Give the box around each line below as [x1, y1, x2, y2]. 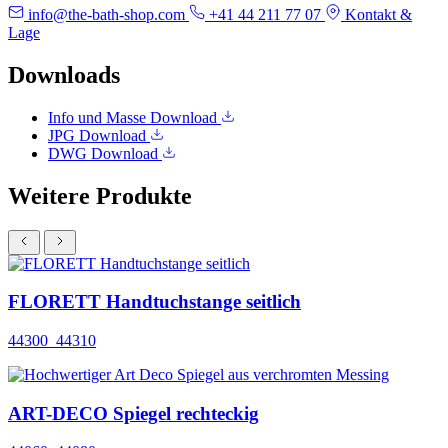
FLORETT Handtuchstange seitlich [8, 291, 301, 313]
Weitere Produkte [8, 182, 192, 209]
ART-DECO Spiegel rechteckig [8, 402, 259, 424]
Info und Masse [48, 108, 150, 126]
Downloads [8, 61, 120, 88]
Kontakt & [341, 5, 412, 23]
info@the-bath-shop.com [24, 5, 189, 23]
